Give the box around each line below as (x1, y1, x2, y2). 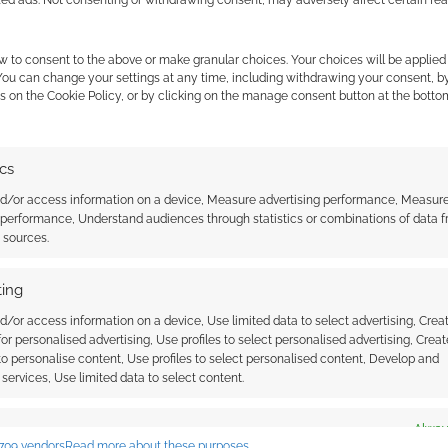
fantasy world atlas (168, 199, 295, 216)
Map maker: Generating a (168, 179, 334, 196)
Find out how (87, 418, 182, 438)
